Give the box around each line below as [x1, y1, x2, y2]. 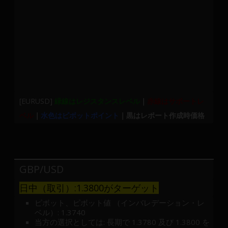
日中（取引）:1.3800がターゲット [19, 181, 159, 194]
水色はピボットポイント [41, 110, 120, 120]
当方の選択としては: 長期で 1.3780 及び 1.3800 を [35, 216, 210, 227]
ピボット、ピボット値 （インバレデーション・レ [35, 197, 205, 208]
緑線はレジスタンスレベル [54, 96, 140, 106]
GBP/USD [19, 162, 64, 176]
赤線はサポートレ [147, 96, 205, 106]
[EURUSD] [19, 96, 55, 106]
